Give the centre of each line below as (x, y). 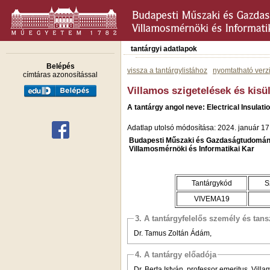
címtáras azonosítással (60, 75)
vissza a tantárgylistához (167, 71)
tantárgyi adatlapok (164, 49)
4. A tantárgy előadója (176, 254)
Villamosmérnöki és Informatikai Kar (192, 149)
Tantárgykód (212, 183)
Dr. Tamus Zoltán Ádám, (173, 233)
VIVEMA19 (212, 199)
